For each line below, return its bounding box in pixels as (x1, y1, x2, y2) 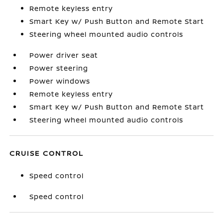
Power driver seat (29, 50, 99, 60)
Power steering (29, 63, 89, 73)
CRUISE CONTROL (9, 148, 84, 158)
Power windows (29, 76, 91, 86)
